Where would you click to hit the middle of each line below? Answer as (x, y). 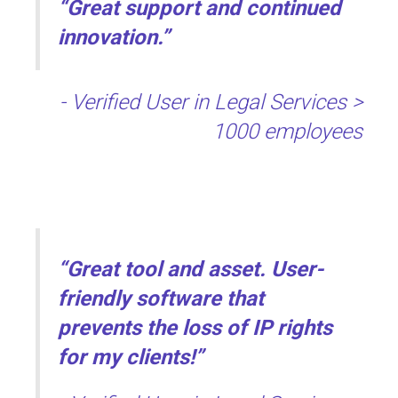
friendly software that (161, 299)
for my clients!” (131, 358)
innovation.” (114, 38)
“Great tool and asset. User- (191, 270)
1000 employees (287, 132)
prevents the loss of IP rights (195, 328)
